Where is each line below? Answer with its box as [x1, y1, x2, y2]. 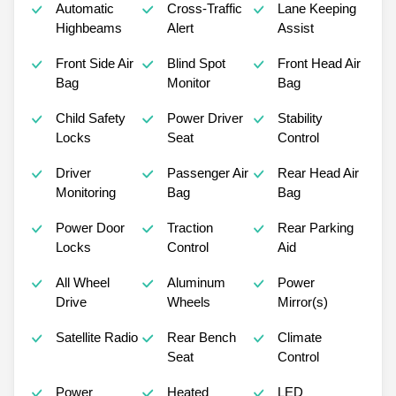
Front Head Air [278, 56, 362, 72]
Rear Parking [278, 220, 354, 236]
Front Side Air [56, 56, 134, 72]
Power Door [56, 220, 126, 236]
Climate [278, 330, 323, 346]
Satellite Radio [56, 330, 139, 346]
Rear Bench [166, 330, 236, 346]
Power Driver [166, 110, 243, 126]
